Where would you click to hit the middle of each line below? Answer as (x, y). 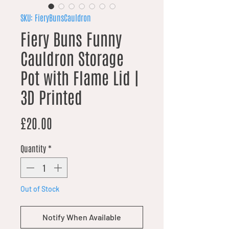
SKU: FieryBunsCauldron (56, 18)
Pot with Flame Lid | (79, 77)
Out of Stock (40, 189)
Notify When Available (82, 217)
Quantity (33, 148)
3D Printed (51, 97)
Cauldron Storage (72, 58)
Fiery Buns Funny (71, 38)
